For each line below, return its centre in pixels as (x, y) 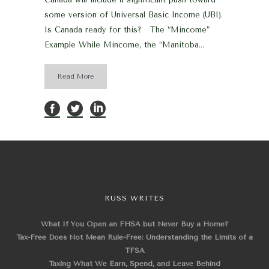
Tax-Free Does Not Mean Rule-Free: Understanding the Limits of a (134, 237)
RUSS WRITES (134, 198)
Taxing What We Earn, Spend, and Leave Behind (134, 264)
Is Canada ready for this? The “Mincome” (127, 30)
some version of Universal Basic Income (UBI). (134, 15)
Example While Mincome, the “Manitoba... (124, 45)
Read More (76, 77)
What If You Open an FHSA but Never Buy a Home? (134, 224)
